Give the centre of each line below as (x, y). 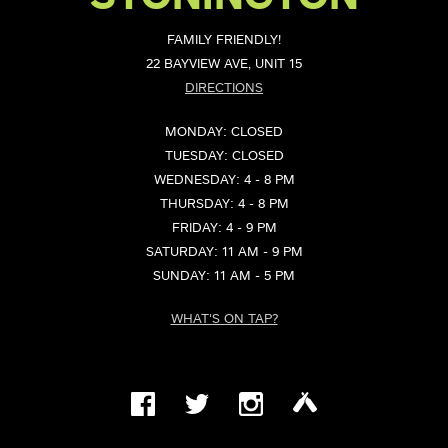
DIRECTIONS (224, 88)
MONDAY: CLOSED (224, 132)
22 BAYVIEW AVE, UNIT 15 (224, 64)
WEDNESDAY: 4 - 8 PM (224, 180)
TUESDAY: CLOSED (224, 156)
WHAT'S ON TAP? (224, 319)
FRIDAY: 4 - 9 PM (224, 228)
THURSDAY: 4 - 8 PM (224, 204)
